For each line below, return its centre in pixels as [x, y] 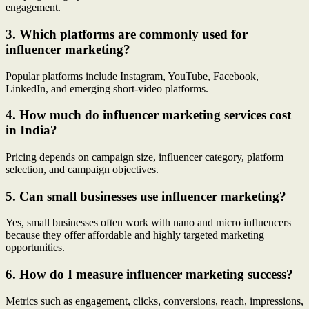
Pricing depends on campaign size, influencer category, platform [144, 157]
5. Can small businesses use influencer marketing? [146, 196]
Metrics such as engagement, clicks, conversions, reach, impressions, [154, 301]
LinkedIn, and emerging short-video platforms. [107, 88]
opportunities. [35, 248]
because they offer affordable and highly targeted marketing [135, 235]
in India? [31, 130]
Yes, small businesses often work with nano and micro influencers [148, 223]
